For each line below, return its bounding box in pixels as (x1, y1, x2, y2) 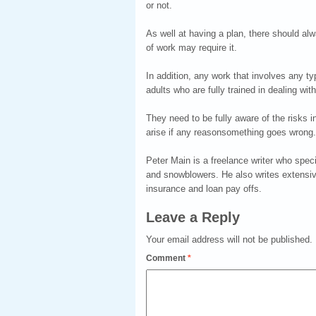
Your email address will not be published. (146, 234, 312, 245)
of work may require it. (146, 42, 237, 53)
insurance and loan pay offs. (146, 183, 262, 194)
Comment (146, 253, 188, 263)
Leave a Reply (146, 209, 240, 225)
